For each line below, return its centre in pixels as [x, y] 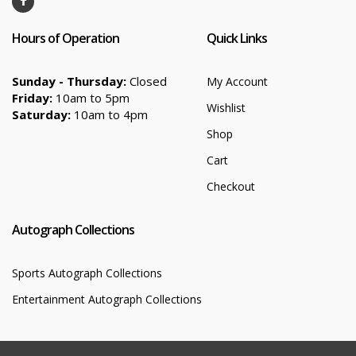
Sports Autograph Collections [87, 273]
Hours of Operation [66, 38]
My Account [237, 81]
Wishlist [226, 108]
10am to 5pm [91, 98]
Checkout [231, 186]
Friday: [32, 98]
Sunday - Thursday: [69, 81]
